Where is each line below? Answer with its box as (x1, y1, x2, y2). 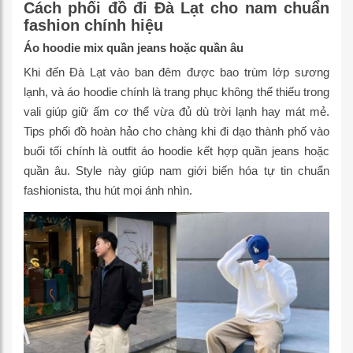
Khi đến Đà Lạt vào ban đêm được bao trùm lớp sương (24, 65, 329, 79)
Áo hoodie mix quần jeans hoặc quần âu (24, 41, 243, 54)
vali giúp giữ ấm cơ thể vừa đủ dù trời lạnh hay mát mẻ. (24, 105, 329, 118)
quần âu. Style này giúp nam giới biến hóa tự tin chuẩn (24, 164, 329, 177)
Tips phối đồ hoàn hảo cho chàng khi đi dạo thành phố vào (24, 124, 329, 138)
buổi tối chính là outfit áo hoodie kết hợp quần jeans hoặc (24, 144, 329, 158)
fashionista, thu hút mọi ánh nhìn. (24, 184, 195, 197)
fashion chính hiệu (24, 17, 163, 34)
